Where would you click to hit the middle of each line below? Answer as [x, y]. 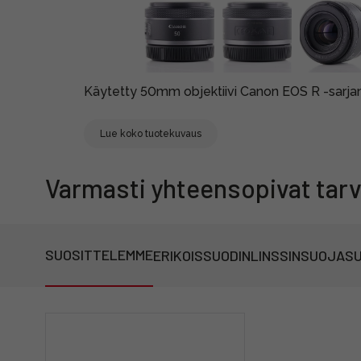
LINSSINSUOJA [298, 255]
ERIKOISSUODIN [202, 255]
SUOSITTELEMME [99, 255]
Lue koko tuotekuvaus [151, 134]
